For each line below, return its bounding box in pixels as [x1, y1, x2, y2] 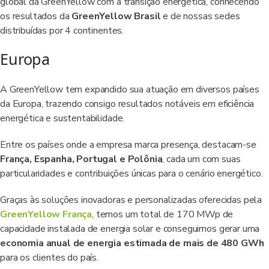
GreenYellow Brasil [71, 10, 161, 23]
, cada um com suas [162, 153, 241, 166]
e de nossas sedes [160, 10, 240, 23]
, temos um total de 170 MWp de [92, 208, 234, 221]
